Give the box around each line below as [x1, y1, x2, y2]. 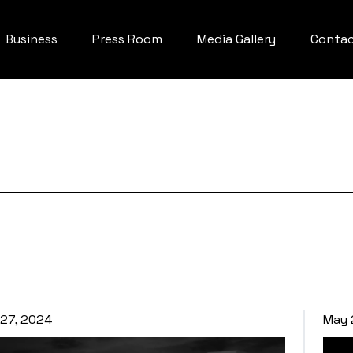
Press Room [92, 31, 162, 47]
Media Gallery [197, 31, 276, 47]
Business [6, 31, 58, 47]
